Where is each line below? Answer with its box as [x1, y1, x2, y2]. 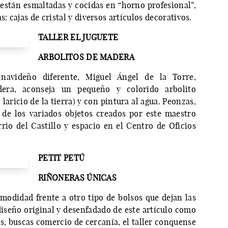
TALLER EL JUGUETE [38, 32, 119, 43]
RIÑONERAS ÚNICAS [38, 173, 117, 183]
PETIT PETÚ [38, 153, 85, 163]
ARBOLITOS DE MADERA [38, 52, 135, 63]
